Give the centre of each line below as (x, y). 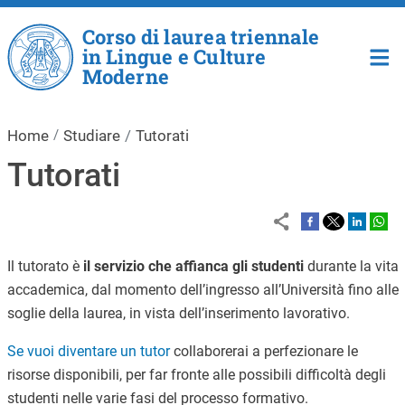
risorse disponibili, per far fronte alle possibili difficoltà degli (196, 375)
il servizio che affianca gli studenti (193, 266)
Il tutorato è (45, 266)
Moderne (126, 76)
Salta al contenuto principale (287, 10)
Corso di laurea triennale (200, 37)
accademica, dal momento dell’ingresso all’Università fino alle (202, 290)
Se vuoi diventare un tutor (88, 351)
